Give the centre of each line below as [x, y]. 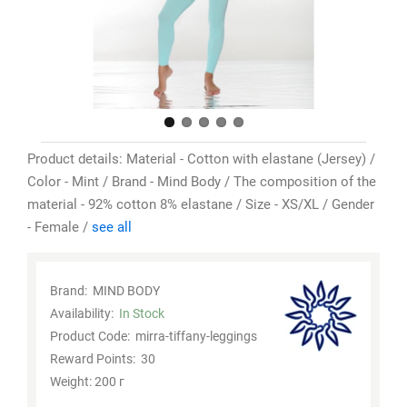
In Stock [142, 313]
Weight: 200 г [87, 381]
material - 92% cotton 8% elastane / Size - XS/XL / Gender [201, 204]
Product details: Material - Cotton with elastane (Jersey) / [201, 159]
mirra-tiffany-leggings [196, 336]
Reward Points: [93, 358]
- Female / [60, 227]
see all [112, 227]
